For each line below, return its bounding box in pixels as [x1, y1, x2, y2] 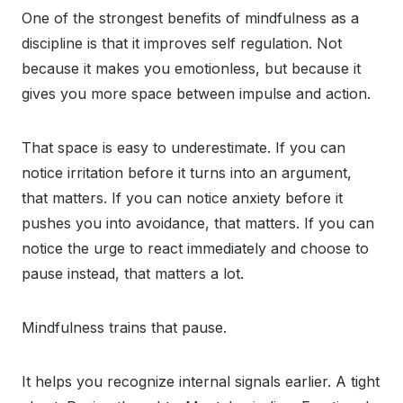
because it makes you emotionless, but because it [22, 59, 361, 78]
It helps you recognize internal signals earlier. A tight [22, 372, 380, 391]
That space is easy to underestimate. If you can [22, 139, 345, 157]
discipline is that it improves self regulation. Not [22, 34, 342, 53]
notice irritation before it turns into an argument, [22, 164, 352, 183]
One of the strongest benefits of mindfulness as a [22, 9, 359, 28]
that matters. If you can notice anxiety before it [22, 189, 343, 208]
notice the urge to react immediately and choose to [22, 239, 369, 258]
